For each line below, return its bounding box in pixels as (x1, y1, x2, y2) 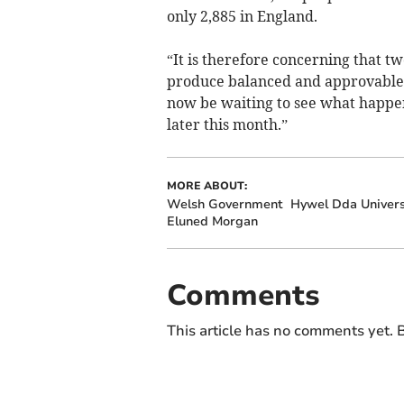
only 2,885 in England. (166, 7, 317, 26)
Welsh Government (166, 196, 283, 214)
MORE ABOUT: (166, 179, 247, 194)
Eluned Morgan (166, 213, 258, 231)
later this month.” (166, 115, 288, 134)
